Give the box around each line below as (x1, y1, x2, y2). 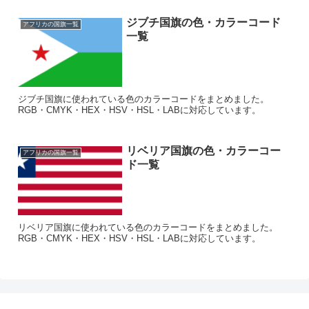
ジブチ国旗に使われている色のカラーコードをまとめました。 (18, 94, 270, 105)
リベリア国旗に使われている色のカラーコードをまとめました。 (18, 222, 279, 233)
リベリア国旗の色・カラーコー (126, 144, 281, 157)
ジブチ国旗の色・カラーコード (126, 16, 281, 28)
